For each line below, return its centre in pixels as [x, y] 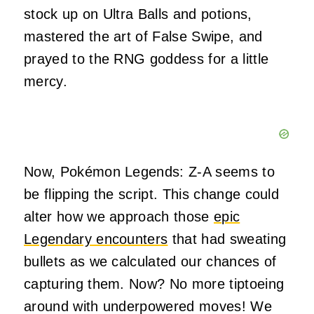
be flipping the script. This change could [152, 194]
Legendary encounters [96, 239]
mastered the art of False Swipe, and [143, 36]
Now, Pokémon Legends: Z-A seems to [149, 171]
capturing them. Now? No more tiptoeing [154, 284]
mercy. [46, 81]
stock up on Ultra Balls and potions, [138, 14]
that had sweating [227, 239]
